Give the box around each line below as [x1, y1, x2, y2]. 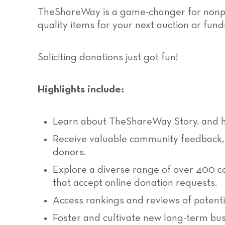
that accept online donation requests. [53, 178, 217, 188]
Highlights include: [38, 84, 124, 95]
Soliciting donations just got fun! [38, 52, 178, 63]
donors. [53, 147, 86, 158]
